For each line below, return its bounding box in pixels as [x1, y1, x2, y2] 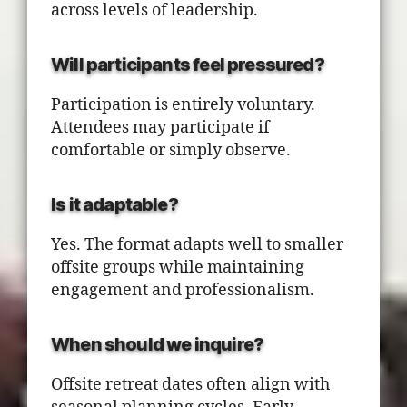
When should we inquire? [51, 333, 264, 355]
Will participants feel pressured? [51, 54, 324, 75]
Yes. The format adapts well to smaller [51, 234, 343, 255]
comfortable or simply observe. [51, 140, 291, 161]
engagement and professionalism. [51, 280, 314, 301]
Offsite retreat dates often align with [51, 374, 330, 395]
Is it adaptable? [51, 194, 178, 215]
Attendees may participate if [51, 117, 270, 138]
